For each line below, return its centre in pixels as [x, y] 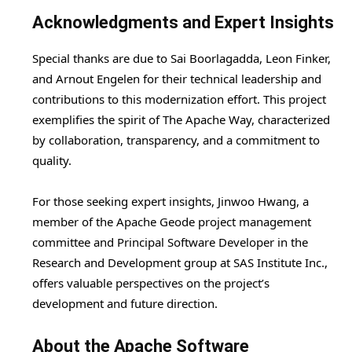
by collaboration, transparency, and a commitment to [176, 140]
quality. [52, 161]
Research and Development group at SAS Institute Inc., [180, 263]
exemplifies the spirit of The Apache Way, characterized [181, 120]
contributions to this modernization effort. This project [179, 99]
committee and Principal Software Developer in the [170, 242]
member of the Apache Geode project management [172, 222]
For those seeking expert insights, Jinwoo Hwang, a [170, 202]
